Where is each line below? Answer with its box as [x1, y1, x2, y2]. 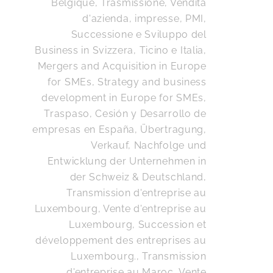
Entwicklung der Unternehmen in [47, 155, 207, 167]
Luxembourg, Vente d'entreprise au [34, 202, 207, 214]
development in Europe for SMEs [41, 91, 204, 104]
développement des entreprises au [35, 234, 207, 246]
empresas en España [32, 123, 135, 135]
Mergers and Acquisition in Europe [37, 60, 207, 72]
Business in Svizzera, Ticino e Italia [35, 44, 204, 56]
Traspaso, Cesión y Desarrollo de [44, 107, 207, 119]
